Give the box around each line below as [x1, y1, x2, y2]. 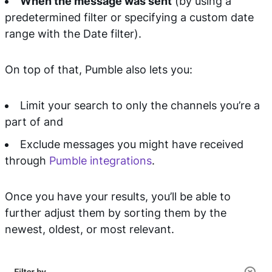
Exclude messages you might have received [20, 138, 243, 151]
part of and [5, 115, 66, 128]
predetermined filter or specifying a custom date [5, 11, 254, 24]
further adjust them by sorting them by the [5, 206, 226, 219]
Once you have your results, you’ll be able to [5, 190, 231, 203]
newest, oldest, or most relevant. [5, 223, 174, 236]
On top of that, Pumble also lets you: [5, 63, 195, 76]
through [5, 154, 49, 167]
